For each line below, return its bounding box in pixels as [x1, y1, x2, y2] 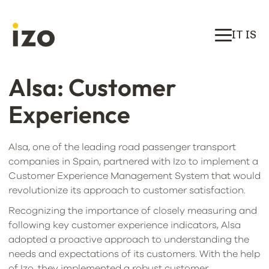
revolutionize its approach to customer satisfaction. [8, 186, 246, 195]
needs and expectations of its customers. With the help [8, 249, 260, 259]
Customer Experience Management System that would [8, 171, 261, 181]
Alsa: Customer [8, 72, 176, 102]
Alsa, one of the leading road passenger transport [8, 142, 236, 152]
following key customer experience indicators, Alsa [8, 220, 241, 230]
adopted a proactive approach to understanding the [8, 235, 249, 244]
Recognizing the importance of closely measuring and [8, 206, 257, 216]
